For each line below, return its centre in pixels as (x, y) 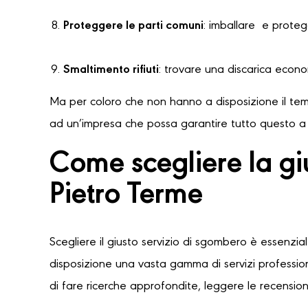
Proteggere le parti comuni (133, 26)
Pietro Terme (126, 196)
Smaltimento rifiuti (111, 70)
